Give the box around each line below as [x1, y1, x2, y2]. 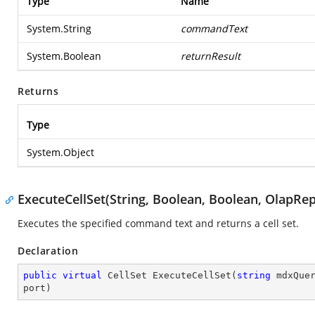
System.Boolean [27, 49, 101, 63]
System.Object [27, 146, 94, 159]
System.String [27, 22, 91, 35]
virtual [63, 270, 102, 281]
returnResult [181, 49, 240, 63]
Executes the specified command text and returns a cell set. [18, 217, 299, 230]
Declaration [18, 244, 79, 257]
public [23, 270, 57, 281]
